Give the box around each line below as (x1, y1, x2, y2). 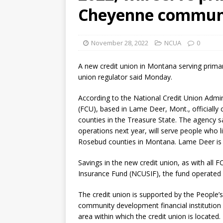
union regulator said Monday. (78, 72, 172, 82)
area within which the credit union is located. (78, 212, 221, 221)
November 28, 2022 (91, 38, 148, 47)
